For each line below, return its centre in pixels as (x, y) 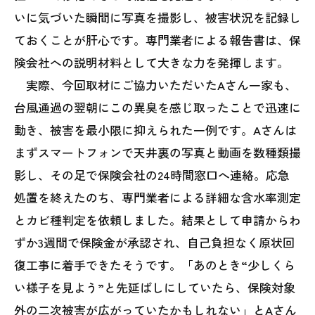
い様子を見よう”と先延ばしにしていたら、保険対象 (155, 288)
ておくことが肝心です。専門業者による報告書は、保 (157, 40)
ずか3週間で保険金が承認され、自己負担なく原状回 (154, 243)
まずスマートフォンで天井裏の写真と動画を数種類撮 (157, 153)
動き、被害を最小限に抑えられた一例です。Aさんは (155, 130)
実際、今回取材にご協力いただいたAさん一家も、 (155, 85)
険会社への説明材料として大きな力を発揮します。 (152, 63)
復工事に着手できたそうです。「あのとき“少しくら (155, 265)
